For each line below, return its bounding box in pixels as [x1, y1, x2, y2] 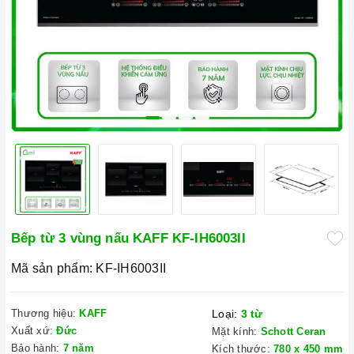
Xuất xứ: [11, 325, 53, 337]
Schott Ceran [260, 326, 326, 337]
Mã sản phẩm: [11, 262, 92, 275]
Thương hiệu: [11, 307, 76, 319]
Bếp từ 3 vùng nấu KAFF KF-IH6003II [11, 231, 246, 246]
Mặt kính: [212, 326, 258, 337]
